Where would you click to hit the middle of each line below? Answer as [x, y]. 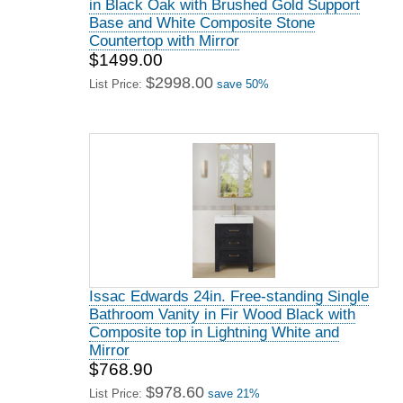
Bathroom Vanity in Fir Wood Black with [222, 314]
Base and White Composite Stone [202, 23]
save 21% [234, 394]
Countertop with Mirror [164, 41]
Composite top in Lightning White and [214, 332]
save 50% [243, 84]
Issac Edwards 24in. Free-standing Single [229, 296]
